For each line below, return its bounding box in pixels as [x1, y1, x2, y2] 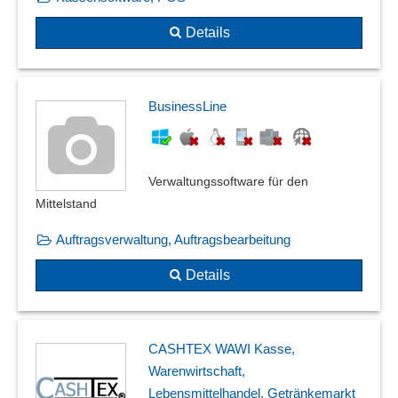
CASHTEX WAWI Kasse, [148, 341, 295, 357]
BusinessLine [148, 99, 227, 115]
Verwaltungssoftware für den [148, 174, 308, 189]
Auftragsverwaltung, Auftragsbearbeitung [56, 232, 291, 248]
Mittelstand [36, 196, 97, 211]
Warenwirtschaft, [148, 363, 245, 379]
